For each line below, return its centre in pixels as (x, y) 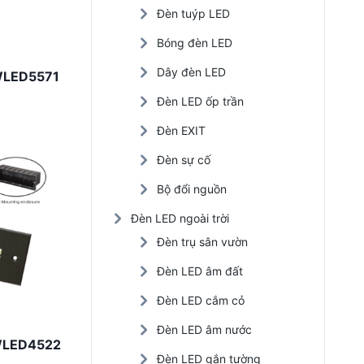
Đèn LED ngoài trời (180, 218)
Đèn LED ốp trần (200, 101)
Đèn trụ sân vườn (202, 242)
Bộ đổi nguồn (192, 189)
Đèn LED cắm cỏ (201, 300)
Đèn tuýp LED (193, 13)
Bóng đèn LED (195, 43)
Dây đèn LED (191, 72)
